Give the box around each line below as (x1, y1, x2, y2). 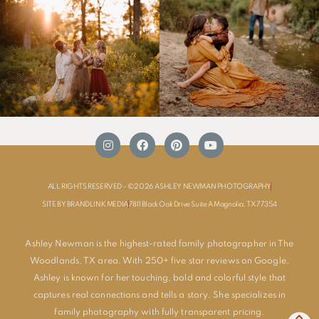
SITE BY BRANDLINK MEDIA (41, 200, 128, 208)
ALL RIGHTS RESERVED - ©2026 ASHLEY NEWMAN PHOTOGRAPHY (47, 182, 271, 190)
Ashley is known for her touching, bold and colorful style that (33, 273, 286, 283)
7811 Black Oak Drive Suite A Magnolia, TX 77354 (128, 200, 277, 208)
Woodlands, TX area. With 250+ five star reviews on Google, (30, 256, 289, 266)
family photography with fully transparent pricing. (54, 308, 265, 317)
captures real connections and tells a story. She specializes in (33, 291, 286, 300)
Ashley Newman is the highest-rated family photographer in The (25, 239, 294, 249)
